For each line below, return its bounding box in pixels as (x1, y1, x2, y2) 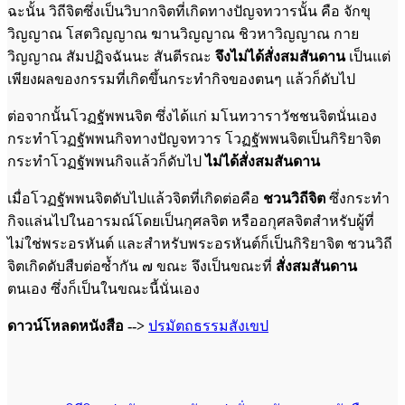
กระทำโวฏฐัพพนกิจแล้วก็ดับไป (7, 153, 202, 169)
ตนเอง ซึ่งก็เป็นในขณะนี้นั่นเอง (7, 280, 200, 297)
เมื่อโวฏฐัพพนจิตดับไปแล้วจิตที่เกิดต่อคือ (7, 190, 263, 206)
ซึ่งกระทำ (325, 190, 390, 206)
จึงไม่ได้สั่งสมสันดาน (215, 48, 345, 64)
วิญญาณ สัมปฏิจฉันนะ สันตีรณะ (7, 48, 215, 64)
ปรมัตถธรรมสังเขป (148, 317, 268, 334)
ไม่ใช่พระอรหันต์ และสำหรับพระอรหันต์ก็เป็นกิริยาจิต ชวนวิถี (7, 235, 392, 251)
